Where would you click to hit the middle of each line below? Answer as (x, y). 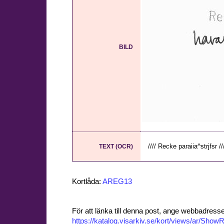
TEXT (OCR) (116, 147)
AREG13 (117, 181)
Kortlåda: (87, 181)
